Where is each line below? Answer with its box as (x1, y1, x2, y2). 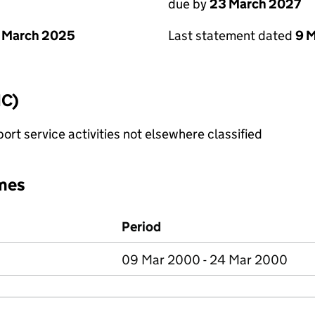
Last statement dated (168, 27, 295, 44)
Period (122, 219, 161, 235)
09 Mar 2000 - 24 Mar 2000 (122, 252, 288, 268)
